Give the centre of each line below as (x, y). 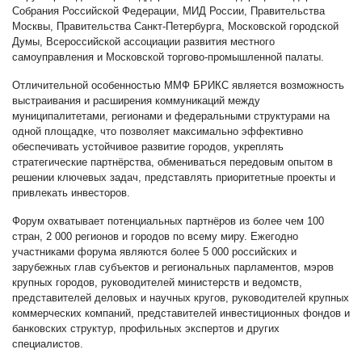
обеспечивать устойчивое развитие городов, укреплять (148, 146)
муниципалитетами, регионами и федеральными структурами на (171, 116)
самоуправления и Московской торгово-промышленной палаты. (168, 57)
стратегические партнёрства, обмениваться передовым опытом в (173, 162)
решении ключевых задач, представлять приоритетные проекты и (174, 177)
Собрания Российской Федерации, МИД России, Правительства (168, 11)
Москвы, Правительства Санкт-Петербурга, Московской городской (175, 26)
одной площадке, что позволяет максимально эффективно (158, 131)
